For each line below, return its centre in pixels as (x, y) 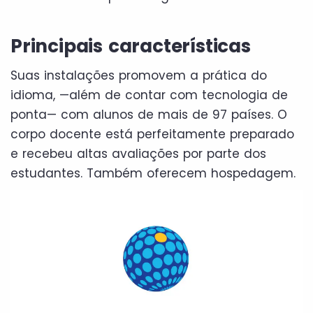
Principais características (131, 46)
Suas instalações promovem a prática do (139, 75)
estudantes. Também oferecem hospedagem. (153, 173)
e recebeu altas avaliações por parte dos (138, 153)
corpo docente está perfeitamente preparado (152, 134)
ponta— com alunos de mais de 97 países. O (149, 114)
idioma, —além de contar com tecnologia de (149, 95)
